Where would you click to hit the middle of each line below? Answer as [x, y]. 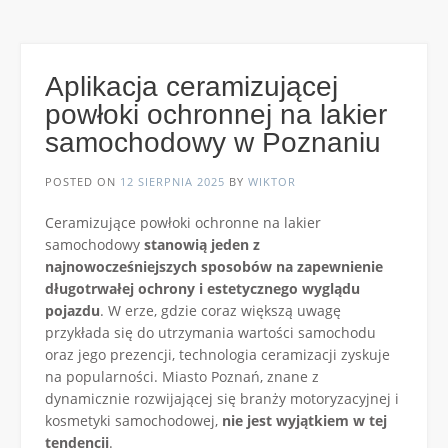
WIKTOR [272, 181]
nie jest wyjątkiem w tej [304, 420]
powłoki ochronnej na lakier [216, 114]
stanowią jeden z [202, 244]
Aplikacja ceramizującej [191, 86]
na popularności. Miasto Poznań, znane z [182, 376]
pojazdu [72, 310]
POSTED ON [82, 181]
